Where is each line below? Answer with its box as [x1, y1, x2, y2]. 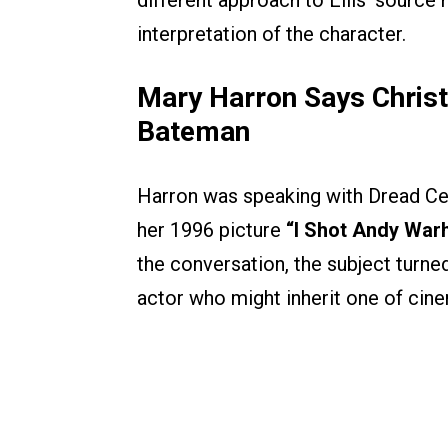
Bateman [137, 115, 250, 149]
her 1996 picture [137, 218, 286, 243]
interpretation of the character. [137, 22, 406, 47]
